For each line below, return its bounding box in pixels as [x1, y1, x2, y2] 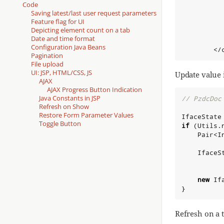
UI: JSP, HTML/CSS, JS [30, 67, 92, 77]
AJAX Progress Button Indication [46, 84, 142, 94]
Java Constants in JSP [38, 93, 100, 102]
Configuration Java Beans [30, 42, 105, 51]
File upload [30, 59, 63, 68]
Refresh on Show [38, 101, 89, 111]
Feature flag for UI [30, 16, 84, 26]
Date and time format [30, 33, 95, 43]
